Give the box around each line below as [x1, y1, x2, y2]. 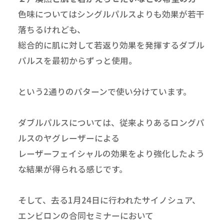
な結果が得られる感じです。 [17, 163, 127, 175]
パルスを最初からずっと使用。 [17, 54, 137, 67]
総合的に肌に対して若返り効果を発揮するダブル [17, 39, 204, 51]
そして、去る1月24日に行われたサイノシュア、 [17, 194, 200, 206]
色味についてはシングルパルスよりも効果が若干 [17, 8, 204, 20]
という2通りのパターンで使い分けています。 [17, 85, 191, 98]
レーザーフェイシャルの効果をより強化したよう [17, 147, 204, 160]
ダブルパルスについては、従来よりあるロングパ [17, 116, 204, 129]
